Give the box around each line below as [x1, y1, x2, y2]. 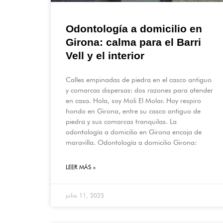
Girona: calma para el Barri [66, 36, 201, 48]
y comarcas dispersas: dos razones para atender [66, 86, 213, 95]
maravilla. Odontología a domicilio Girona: [66, 138, 197, 147]
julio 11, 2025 [66, 192, 104, 200]
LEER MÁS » [66, 163, 96, 171]
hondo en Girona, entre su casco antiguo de [66, 107, 201, 115]
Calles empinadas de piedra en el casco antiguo [66, 76, 212, 84]
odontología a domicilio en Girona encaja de [66, 128, 202, 136]
